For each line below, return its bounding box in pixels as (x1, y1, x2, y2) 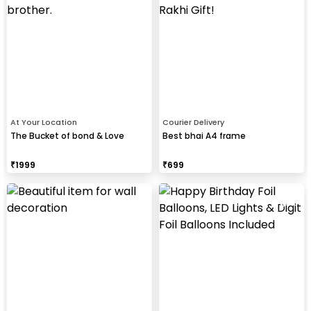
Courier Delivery (162, 116, 224, 128)
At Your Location (10, 116, 77, 128)
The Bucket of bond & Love (10, 129, 124, 142)
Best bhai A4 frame (162, 129, 246, 142)
